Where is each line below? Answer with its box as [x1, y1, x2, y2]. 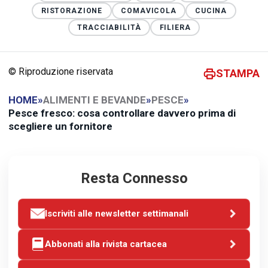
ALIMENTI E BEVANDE [43, 93, 146, 106]
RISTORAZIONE [41, 6, 103, 15]
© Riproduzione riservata [8, 65, 113, 77]
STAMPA [216, 67, 260, 80]
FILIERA [159, 23, 191, 32]
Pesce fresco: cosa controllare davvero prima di [8, 106, 236, 119]
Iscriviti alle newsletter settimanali [45, 208, 188, 219]
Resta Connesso [80, 169, 188, 187]
